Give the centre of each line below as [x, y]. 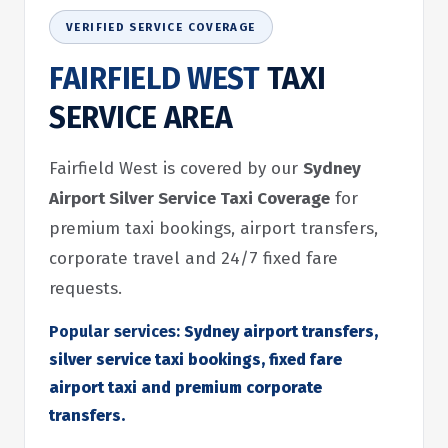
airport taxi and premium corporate [185, 387]
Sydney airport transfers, [279, 331]
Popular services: [114, 331]
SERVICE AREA [141, 118]
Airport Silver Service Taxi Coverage [189, 198]
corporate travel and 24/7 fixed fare [193, 258]
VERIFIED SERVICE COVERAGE [161, 27]
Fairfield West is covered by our [176, 168]
